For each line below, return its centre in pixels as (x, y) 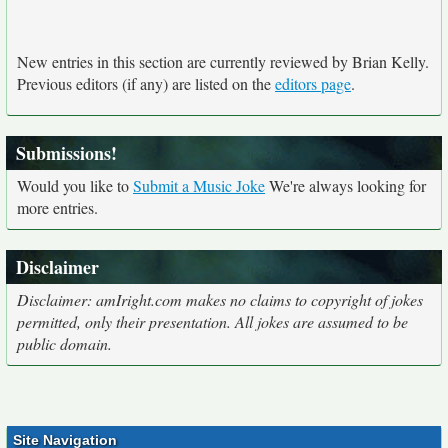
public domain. (64, 343)
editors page (313, 83)
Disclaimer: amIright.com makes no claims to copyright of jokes (220, 299)
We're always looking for (345, 185)
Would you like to (75, 185)
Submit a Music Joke (199, 185)
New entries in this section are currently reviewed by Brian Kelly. (223, 61)
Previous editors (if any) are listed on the (146, 83)
